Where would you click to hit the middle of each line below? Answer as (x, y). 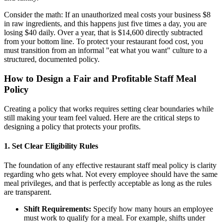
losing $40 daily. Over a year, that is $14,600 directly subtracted (103, 33)
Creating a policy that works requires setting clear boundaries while (109, 109)
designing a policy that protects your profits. (72, 126)
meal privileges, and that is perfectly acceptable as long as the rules (108, 183)
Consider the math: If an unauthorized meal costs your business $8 (107, 15)
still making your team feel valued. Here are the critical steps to (102, 117)
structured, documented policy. (52, 59)
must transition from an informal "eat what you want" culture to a (106, 51)
